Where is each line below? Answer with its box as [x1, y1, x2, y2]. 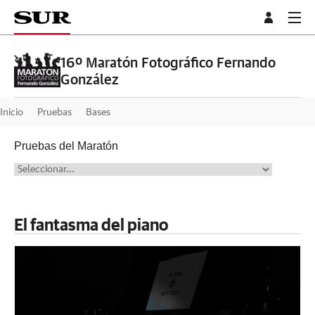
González [60, 73, 119, 88]
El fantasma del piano [14, 214, 168, 235]
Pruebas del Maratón [14, 140, 118, 153]
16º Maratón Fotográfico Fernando [60, 56, 276, 71]
